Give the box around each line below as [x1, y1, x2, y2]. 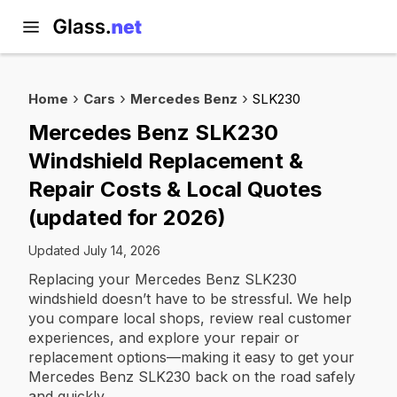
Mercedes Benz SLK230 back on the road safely [28, 368, 355, 385]
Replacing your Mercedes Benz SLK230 [28, 270, 297, 288]
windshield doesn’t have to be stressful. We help [28, 290, 352, 307]
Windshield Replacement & [28, 148, 303, 174]
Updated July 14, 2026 [28, 243, 160, 258]
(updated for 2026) [28, 205, 226, 230]
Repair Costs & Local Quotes [28, 176, 322, 202]
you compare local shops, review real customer [28, 309, 352, 327]
